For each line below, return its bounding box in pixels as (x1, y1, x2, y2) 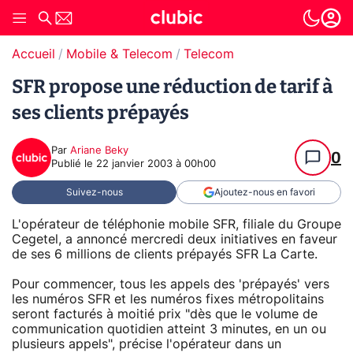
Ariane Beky (70, 146, 128, 156)
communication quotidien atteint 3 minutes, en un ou (12, 322, 326, 336)
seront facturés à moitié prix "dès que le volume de (12, 307, 318, 321)
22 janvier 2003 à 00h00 (96, 159, 216, 169)
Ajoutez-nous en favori (214, 188, 315, 197)
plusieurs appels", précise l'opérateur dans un (12, 337, 281, 351)
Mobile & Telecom (66, 48, 173, 61)
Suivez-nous (65, 188, 123, 197)
